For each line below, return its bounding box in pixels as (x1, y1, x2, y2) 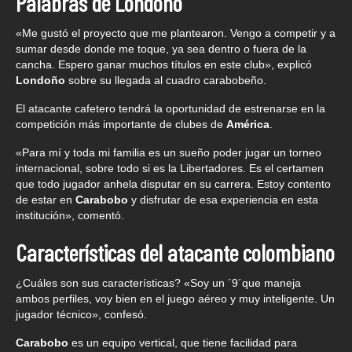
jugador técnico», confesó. (16, 307, 147, 321)
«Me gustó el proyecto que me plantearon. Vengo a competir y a (16, 26, 335, 39)
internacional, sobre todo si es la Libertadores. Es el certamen (16, 161, 324, 174)
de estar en (16, 192, 75, 206)
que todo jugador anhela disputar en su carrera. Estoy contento (16, 177, 331, 190)
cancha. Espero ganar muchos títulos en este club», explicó (16, 57, 312, 71)
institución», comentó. (16, 208, 124, 222)
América (226, 117, 269, 130)
